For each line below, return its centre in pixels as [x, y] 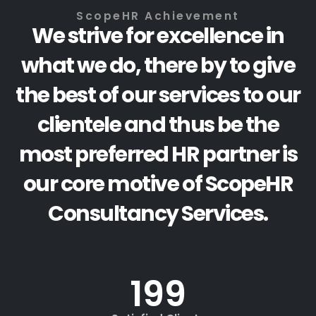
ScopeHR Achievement [158, 16]
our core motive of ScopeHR [158, 184]
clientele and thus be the [158, 125]
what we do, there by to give [158, 66]
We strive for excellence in [158, 36]
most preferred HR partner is [158, 154]
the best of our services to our [158, 95]
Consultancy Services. [158, 214]
